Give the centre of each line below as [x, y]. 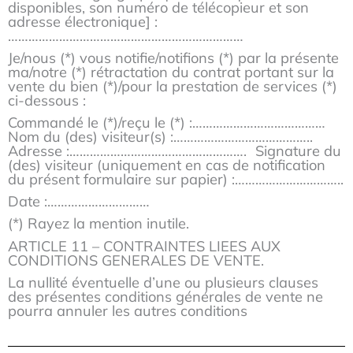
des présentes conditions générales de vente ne [165, 296]
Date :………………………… [79, 202]
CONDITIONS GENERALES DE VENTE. [136, 260]
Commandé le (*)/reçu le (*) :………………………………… [171, 123]
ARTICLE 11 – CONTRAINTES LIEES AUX [144, 246]
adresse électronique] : [83, 22]
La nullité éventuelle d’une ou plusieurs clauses [163, 282]
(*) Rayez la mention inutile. [98, 224]
